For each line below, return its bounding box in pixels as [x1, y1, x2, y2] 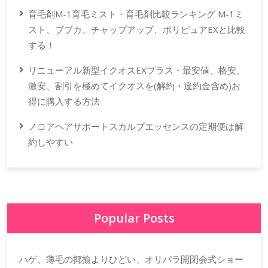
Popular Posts [93, 210, 175, 227]
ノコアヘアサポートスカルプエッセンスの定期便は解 [28, 120, 243, 133]
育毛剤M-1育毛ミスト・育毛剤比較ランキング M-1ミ [28, 8, 243, 20]
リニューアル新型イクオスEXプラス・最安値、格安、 [28, 64, 245, 77]
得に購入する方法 [28, 95, 100, 108]
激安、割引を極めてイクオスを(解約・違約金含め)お [28, 80, 240, 92]
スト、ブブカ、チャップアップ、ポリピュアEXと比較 [28, 23, 245, 36]
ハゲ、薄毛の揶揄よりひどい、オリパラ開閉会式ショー [19, 253, 243, 266]
